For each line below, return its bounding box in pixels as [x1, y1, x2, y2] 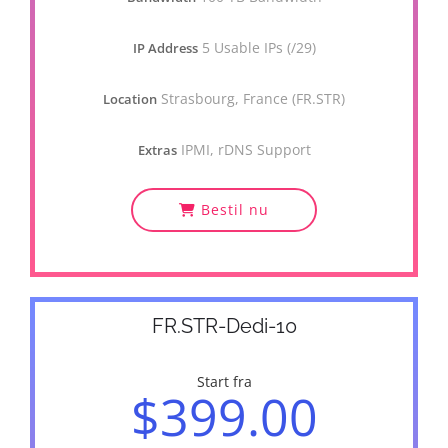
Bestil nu [196, 200, 269, 219]
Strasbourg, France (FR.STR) [161, 89, 345, 108]
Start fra [196, 372, 252, 391]
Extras [137, 141, 177, 159]
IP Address [132, 39, 198, 57]
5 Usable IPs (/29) [201, 38, 316, 57]
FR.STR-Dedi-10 [151, 314, 297, 338]
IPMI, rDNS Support [180, 140, 311, 159]
